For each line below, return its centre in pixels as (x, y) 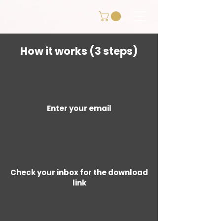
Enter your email (79, 109)
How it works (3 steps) (79, 51)
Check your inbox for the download (79, 173)
